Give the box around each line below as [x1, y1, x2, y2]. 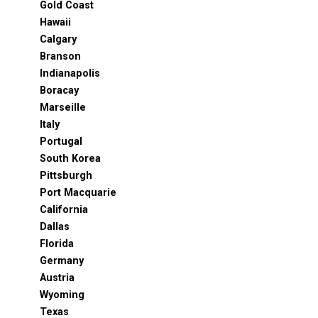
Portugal [40, 136, 82, 148]
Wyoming [40, 289, 84, 302]
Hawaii [40, 16, 71, 29]
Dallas [40, 221, 70, 234]
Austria [40, 272, 75, 285]
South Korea [40, 153, 101, 165]
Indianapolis [40, 67, 100, 80]
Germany [40, 255, 84, 268]
